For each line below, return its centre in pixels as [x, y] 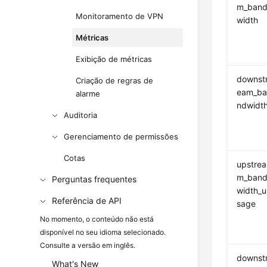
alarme [88, 94]
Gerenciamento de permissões [121, 136]
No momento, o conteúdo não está [97, 219]
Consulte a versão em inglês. [88, 245]
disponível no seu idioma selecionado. [103, 232]
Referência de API [87, 201]
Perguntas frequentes [94, 179]
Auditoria [81, 115]
